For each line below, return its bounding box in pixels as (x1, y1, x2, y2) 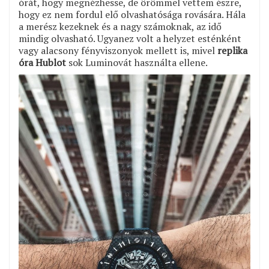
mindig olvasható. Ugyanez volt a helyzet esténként (19, 31, 241, 45)
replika (217, 43, 247, 57)
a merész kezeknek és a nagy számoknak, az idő (19, 19, 222, 33)
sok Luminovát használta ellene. (66, 55, 208, 69)
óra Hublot (19, 55, 66, 69)
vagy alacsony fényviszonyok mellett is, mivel (19, 43, 217, 57)
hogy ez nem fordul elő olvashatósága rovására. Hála (19, 7, 246, 21)
